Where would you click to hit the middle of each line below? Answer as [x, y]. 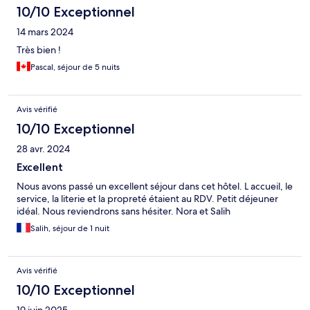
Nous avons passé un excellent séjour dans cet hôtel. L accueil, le [155, 186]
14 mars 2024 [45, 32]
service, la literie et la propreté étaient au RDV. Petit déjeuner [147, 199]
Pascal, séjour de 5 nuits [75, 67]
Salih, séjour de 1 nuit [70, 229]
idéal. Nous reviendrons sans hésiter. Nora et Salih [124, 211]
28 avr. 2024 [43, 149]
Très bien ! [39, 50]
